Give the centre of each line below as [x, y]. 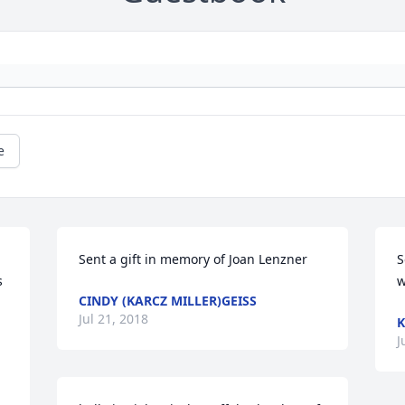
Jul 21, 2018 [114, 319]
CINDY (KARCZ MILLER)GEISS [168, 301]
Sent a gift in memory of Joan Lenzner [193, 259]
